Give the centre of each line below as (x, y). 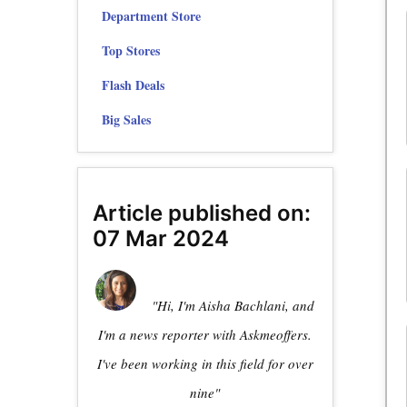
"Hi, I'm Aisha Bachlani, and (233, 306)
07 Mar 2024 (161, 239)
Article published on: (202, 213)
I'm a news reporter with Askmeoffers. (205, 335)
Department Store (151, 16)
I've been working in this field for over (205, 364)
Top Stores (131, 51)
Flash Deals (133, 85)
